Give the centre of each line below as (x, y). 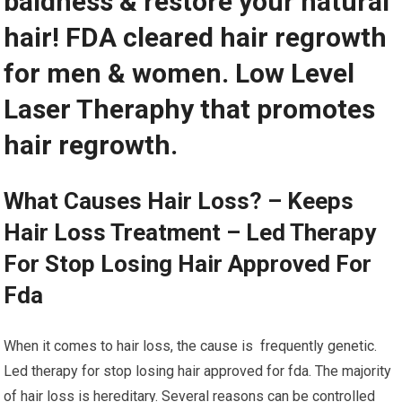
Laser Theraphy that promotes (190, 109)
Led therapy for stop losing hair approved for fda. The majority (198, 371)
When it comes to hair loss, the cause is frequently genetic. (191, 346)
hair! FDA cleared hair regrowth (196, 37)
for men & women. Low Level (179, 73)
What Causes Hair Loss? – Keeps (179, 201)
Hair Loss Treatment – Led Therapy (190, 232)
